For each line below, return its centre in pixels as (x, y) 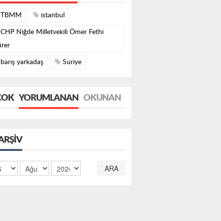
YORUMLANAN (49, 98)
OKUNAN (102, 98)
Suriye (71, 62)
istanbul (52, 15)
